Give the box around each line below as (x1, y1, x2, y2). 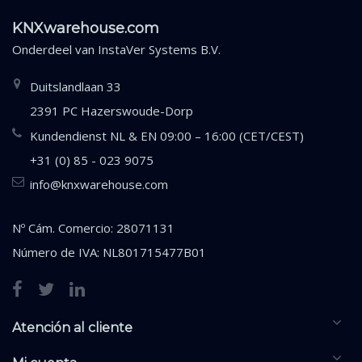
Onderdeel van (12, 41, 98, 57)
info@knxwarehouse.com (30, 176, 168, 192)
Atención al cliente (12, 320, 133, 335)
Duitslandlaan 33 (30, 78, 121, 95)
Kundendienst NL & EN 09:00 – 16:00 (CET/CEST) (30, 128, 304, 144)
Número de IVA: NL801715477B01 (12, 244, 206, 260)
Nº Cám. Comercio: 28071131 (12, 220, 175, 236)
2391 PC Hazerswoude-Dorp (30, 103, 193, 119)
